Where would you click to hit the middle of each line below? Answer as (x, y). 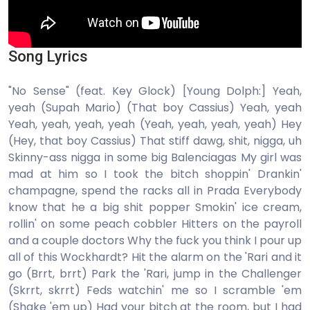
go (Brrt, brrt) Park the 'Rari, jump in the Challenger (155, 274)
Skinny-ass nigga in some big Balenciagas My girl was (155, 157)
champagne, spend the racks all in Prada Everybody (155, 191)
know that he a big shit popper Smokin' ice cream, (155, 207)
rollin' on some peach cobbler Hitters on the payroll (155, 224)
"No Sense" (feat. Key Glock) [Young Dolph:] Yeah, (155, 91)
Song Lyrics (48, 56)
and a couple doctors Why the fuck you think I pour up (155, 240)
